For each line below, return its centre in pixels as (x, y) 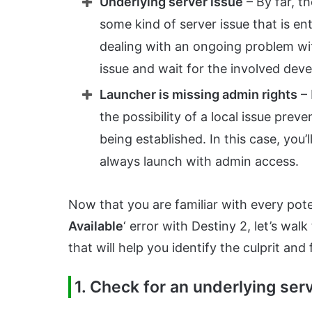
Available (96, 226)
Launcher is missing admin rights (198, 95)
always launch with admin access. (199, 162)
